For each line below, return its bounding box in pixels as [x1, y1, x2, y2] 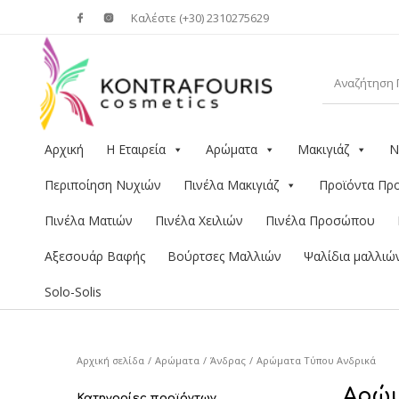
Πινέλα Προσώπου [265, 212, 375, 230]
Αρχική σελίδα [77, 353, 144, 367]
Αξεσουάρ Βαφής [45, 248, 145, 265]
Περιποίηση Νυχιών [45, 176, 161, 194]
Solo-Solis [45, 283, 102, 301]
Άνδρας [210, 353, 246, 367]
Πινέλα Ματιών [45, 212, 133, 230]
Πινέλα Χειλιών [155, 212, 243, 230]
